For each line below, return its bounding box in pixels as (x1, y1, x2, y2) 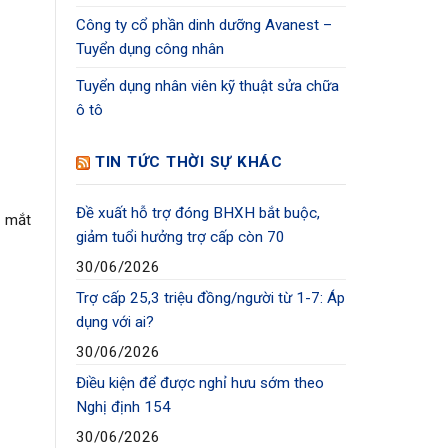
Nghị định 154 (76, 398, 171, 417)
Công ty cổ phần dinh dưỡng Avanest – (76, 15, 332, 34)
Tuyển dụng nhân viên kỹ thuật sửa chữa (76, 76, 339, 95)
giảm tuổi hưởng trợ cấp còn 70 (76, 228, 285, 247)
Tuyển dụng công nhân (76, 39, 224, 58)
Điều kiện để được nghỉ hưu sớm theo (76, 374, 324, 393)
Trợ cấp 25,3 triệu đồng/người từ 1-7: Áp (76, 289, 345, 308)
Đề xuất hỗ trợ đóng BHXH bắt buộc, (76, 204, 320, 223)
